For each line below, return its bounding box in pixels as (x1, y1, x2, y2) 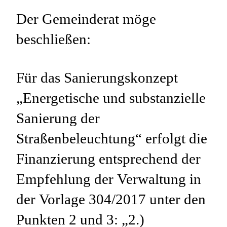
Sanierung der (16, 109, 100, 128)
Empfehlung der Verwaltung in (16, 170, 201, 188)
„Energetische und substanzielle (16, 89, 206, 107)
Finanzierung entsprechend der (16, 149, 201, 168)
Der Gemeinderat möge (16, 10, 156, 28)
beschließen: (16, 30, 91, 49)
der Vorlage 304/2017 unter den (16, 190, 206, 209)
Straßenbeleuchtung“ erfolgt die (16, 129, 207, 148)
